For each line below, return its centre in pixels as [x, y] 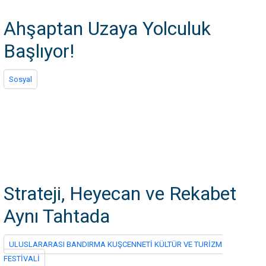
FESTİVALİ [22, 259]
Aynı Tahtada [57, 216]
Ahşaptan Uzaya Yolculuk [107, 28]
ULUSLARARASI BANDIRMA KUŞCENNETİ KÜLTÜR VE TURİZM [115, 244]
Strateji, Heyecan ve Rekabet [120, 194]
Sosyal [20, 79]
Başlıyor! [39, 51]
